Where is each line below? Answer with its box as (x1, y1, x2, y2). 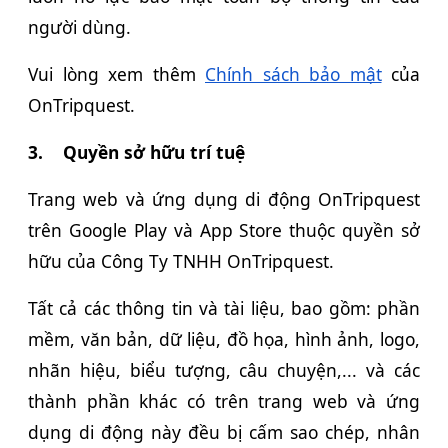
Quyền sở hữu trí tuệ (63, 139, 245, 164)
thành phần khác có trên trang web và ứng (28, 388, 420, 413)
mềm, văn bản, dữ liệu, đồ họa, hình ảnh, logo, (28, 326, 420, 351)
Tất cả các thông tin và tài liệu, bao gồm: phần (28, 295, 420, 320)
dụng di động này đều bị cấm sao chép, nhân (28, 419, 420, 444)
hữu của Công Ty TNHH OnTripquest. (28, 248, 334, 273)
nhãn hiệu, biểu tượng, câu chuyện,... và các (28, 357, 420, 382)
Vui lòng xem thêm (28, 61, 205, 86)
